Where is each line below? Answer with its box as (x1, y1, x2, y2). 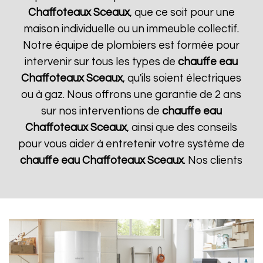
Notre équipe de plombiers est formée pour (23, 40, 240, 51)
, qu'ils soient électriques (123, 73, 242, 84)
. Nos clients (184, 155, 243, 166)
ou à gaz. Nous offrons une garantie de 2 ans (21, 89, 242, 100)
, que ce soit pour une (129, 7, 235, 18)
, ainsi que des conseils (127, 122, 238, 133)
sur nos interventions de (41, 106, 162, 117)
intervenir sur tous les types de (25, 56, 178, 68)
